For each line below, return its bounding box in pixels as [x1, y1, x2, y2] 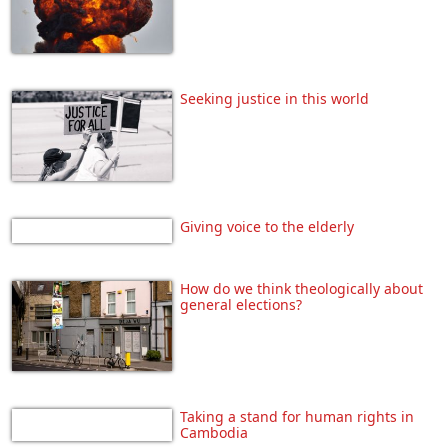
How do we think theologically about [180, 278, 423, 298]
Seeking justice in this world [180, 88, 369, 108]
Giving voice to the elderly [180, 216, 354, 236]
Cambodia [180, 422, 248, 442]
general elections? [180, 294, 302, 314]
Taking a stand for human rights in [180, 406, 414, 426]
